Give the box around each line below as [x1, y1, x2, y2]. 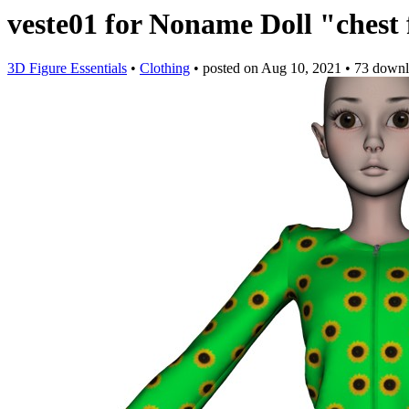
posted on [203, 60, 261, 77]
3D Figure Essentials [7, 60, 127, 77]
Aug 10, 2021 [261, 60, 341, 77]
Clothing [140, 60, 190, 77]
